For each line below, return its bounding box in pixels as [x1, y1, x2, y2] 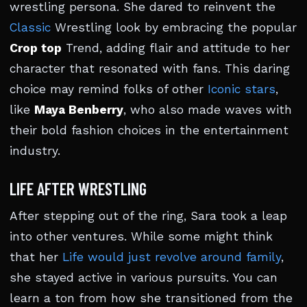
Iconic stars [208, 82, 275, 96]
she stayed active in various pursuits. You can [10, 271, 278, 284]
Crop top [10, 41, 62, 55]
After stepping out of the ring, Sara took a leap [10, 209, 287, 223]
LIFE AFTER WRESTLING [10, 178, 147, 199]
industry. [10, 144, 60, 158]
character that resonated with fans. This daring [10, 62, 290, 75]
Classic [10, 21, 51, 34]
